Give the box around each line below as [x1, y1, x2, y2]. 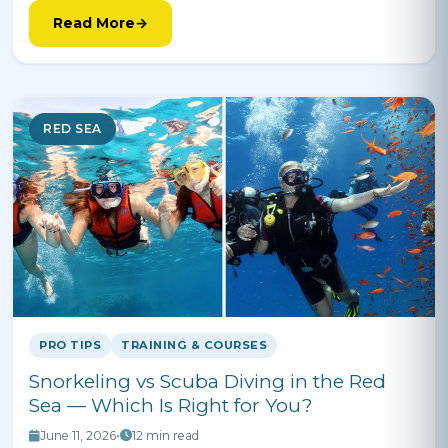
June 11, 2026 [40, 428, 116, 443]
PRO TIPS [39, 338, 101, 352]
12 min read [132, 428, 199, 443]
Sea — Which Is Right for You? [29, 394, 313, 417]
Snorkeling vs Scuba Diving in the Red [29, 370, 386, 393]
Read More [53, 15, 135, 31]
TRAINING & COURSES [121, 338, 267, 352]
